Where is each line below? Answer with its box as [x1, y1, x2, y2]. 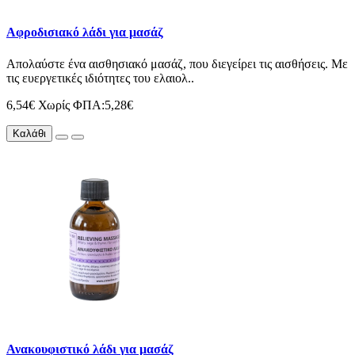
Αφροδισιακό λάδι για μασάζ [6, 25, 163, 40]
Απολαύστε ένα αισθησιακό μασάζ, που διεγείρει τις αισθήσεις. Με [6, 56, 348, 71]
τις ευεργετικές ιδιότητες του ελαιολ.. [6, 71, 194, 85]
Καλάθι [13, 127, 46, 139]
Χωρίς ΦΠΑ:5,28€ [38, 97, 133, 112]
